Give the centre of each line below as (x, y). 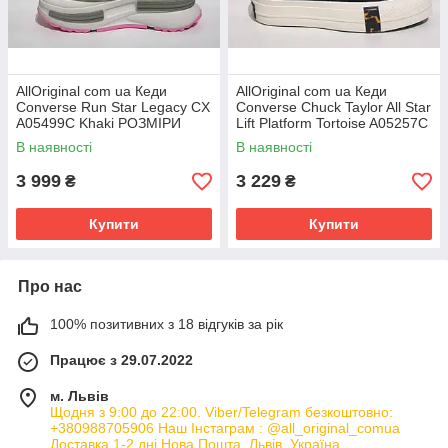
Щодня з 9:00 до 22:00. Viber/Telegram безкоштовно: (221, 412)
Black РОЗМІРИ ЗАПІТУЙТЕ (327, 139)
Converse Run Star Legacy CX (113, 107)
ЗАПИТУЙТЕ (57, 139)
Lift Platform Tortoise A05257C (332, 123)
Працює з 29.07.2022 (121, 360)
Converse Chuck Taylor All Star (333, 107)
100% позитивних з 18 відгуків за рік (166, 324)
